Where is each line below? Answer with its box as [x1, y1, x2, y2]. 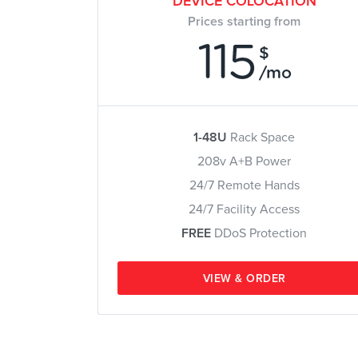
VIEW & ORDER [202, 273, 286, 284]
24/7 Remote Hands [189, 179, 300, 192]
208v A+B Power [197, 155, 292, 168]
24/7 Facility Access [189, 203, 300, 216]
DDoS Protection [211, 227, 308, 240]
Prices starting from [188, 15, 301, 28]
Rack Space [230, 131, 296, 144]
